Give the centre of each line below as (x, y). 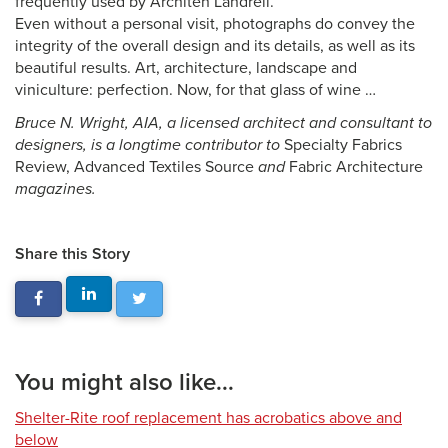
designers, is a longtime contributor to (149, 145)
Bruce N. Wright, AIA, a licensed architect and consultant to (223, 123)
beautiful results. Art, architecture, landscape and (186, 68)
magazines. (55, 189)
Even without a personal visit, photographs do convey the (215, 24)
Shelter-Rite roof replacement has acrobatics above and (208, 418)
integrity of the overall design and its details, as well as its (215, 46)
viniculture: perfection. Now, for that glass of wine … (195, 90)
